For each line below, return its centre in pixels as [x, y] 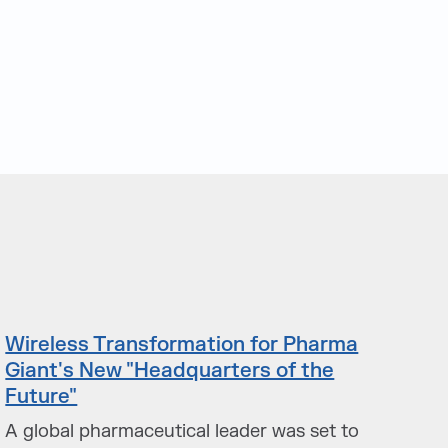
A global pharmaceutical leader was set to [182, 431]
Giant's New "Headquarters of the [170, 370]
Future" [41, 396]
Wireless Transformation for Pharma [182, 344]
